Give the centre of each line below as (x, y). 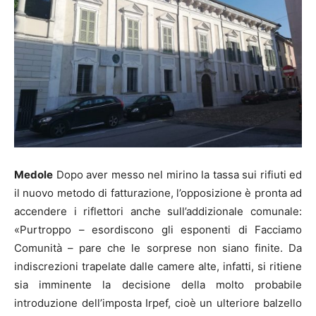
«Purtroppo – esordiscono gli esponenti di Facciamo (158, 229)
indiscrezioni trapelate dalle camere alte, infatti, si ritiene (158, 266)
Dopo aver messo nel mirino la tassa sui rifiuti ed (177, 174)
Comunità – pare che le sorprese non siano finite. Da (158, 248)
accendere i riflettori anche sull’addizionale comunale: (158, 211)
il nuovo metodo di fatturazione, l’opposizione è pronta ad (158, 193)
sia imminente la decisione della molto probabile (158, 284)
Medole (34, 174)
